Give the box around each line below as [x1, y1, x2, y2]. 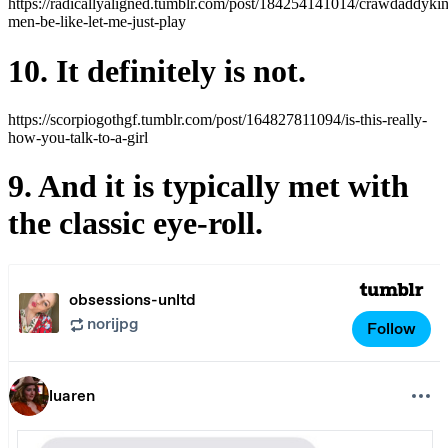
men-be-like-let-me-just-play [8, 13, 186, 31]
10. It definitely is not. [8, 52, 306, 89]
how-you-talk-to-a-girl [8, 129, 148, 146]
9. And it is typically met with [8, 168, 409, 205]
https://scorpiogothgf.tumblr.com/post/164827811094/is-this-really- [8, 111, 427, 128]
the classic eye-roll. [8, 205, 263, 242]
